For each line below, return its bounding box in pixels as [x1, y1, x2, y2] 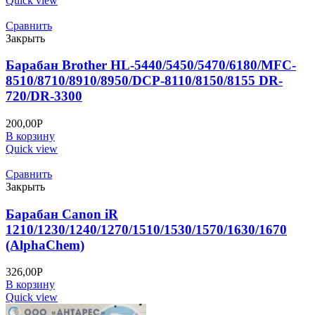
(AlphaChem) [6, 237, 84, 252]
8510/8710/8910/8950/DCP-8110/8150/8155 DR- [6, 73, 283, 89]
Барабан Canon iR [6, 206, 118, 221]
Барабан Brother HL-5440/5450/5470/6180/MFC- [6, 58, 296, 73]
